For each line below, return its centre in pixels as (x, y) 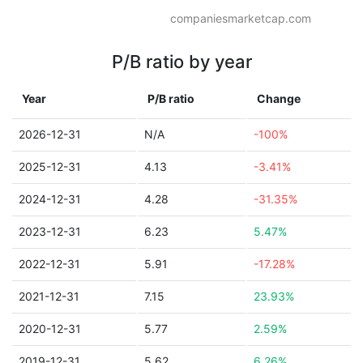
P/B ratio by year (181, 62)
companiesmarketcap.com (241, 18)
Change (279, 98)
